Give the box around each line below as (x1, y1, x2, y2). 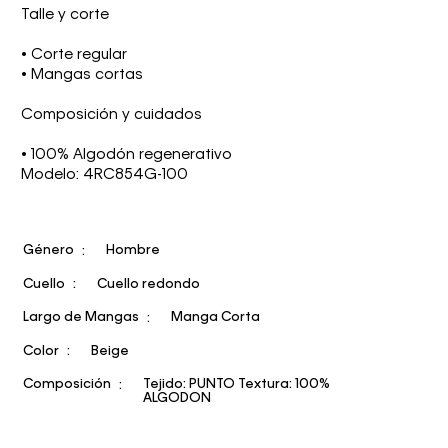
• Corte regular (21, 47, 127, 62)
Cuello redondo (97, 277, 200, 291)
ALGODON (143, 392, 211, 406)
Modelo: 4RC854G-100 (21, 167, 188, 182)
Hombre (106, 244, 160, 258)
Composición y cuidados (21, 107, 202, 122)
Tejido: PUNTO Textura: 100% (143, 378, 330, 392)
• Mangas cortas (21, 67, 143, 82)
